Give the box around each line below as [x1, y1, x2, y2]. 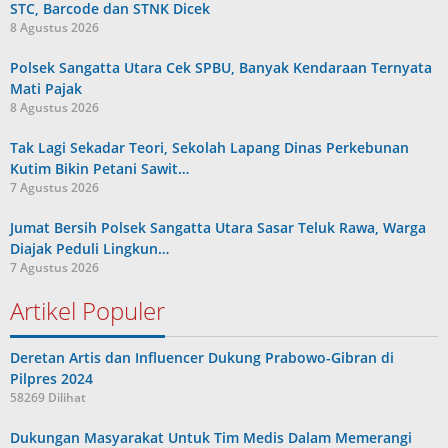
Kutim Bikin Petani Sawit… [10, 158, 189, 178]
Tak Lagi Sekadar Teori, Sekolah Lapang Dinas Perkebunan [10, 137, 409, 157]
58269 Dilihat [10, 388, 86, 406]
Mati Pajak [10, 78, 82, 98]
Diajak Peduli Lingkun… [10, 238, 169, 258]
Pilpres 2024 [10, 368, 93, 388]
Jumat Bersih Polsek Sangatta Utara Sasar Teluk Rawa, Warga [10, 217, 426, 237]
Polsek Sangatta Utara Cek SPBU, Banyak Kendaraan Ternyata [10, 57, 432, 77]
